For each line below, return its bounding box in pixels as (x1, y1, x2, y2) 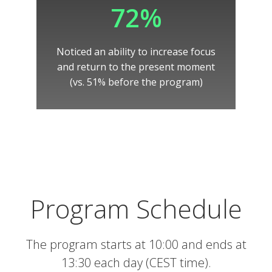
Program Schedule (30, 191, 242, 226)
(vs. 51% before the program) (69, 75, 203, 89)
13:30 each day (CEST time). (61, 254, 211, 271)
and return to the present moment (57, 60, 215, 73)
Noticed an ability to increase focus (56, 45, 216, 58)
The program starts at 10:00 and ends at (25, 236, 246, 253)
